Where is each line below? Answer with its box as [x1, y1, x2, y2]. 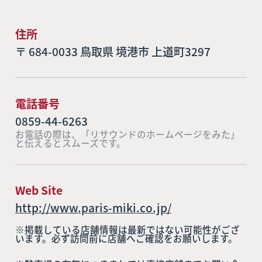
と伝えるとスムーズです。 [15, 136, 126, 149]
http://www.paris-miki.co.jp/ [15, 199, 171, 216]
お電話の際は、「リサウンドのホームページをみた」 [15, 127, 240, 140]
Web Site [15, 182, 63, 199]
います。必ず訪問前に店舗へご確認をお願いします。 [15, 232, 237, 245]
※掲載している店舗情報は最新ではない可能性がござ [15, 223, 240, 236]
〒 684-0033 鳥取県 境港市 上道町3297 [15, 43, 211, 60]
